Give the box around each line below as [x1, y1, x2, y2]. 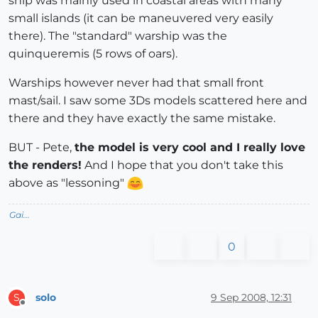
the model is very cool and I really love [75, 141, 305, 155]
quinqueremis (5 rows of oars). [9, 47, 177, 61]
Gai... [9, 209, 30, 221]
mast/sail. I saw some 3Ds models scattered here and [9, 94, 307, 108]
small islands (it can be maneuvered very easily [9, 11, 273, 26]
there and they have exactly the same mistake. [9, 111, 275, 126]
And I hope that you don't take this [82, 158, 283, 172]
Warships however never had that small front [9, 76, 264, 90]
